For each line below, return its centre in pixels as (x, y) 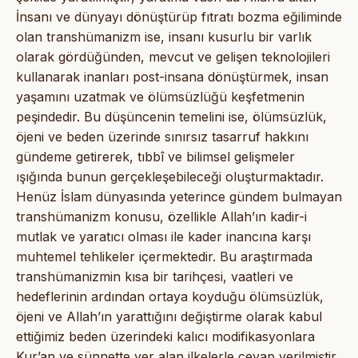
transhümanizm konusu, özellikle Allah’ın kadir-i (161, 216)
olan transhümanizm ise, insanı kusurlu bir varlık (164, 36)
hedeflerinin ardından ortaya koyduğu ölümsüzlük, (170, 296)
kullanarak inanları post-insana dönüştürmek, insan (172, 76)
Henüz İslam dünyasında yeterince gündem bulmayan (179, 196)
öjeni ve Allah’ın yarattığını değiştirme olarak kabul (169, 316)
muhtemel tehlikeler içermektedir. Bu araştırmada (164, 256)
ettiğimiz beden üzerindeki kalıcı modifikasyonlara (165, 336)
